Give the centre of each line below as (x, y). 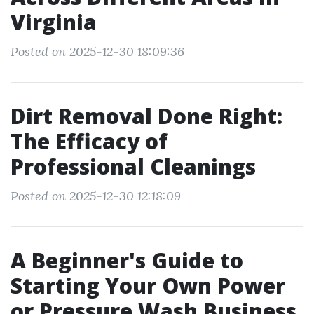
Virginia (54, 22)
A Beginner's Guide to (127, 260)
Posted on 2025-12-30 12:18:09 (96, 196)
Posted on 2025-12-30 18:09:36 (97, 52)
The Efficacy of (89, 141)
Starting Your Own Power (148, 286)
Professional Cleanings (133, 166)
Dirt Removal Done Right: (146, 116)
